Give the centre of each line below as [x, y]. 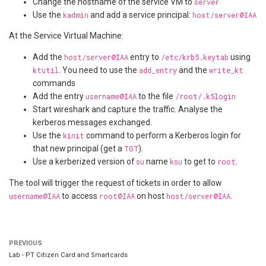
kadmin [76, 15]
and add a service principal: [140, 15]
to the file [156, 96]
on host [151, 196]
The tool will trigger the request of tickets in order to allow [115, 183]
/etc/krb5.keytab [195, 57]
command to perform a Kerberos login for [163, 136]
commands [54, 83]
